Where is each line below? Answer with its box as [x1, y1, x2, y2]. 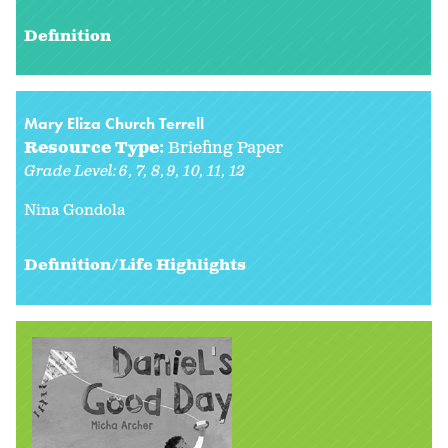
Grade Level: [24, 161, 120, 183]
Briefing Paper [168, 138, 283, 160]
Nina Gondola [24, 200, 126, 222]
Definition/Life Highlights [24, 255, 246, 277]
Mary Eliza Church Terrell [24, 113, 204, 135]
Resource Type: [24, 138, 168, 160]
